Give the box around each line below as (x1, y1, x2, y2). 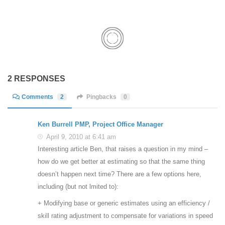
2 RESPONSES (8, 74, 65, 83)
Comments (22, 93, 54, 100)
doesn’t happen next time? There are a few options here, (38, 170, 201, 178)
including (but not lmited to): (38, 183, 119, 191)
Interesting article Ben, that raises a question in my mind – (38, 145, 208, 153)
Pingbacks (86, 93, 117, 100)
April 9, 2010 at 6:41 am (44, 133, 116, 141)
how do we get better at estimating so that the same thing (38, 158, 205, 166)
